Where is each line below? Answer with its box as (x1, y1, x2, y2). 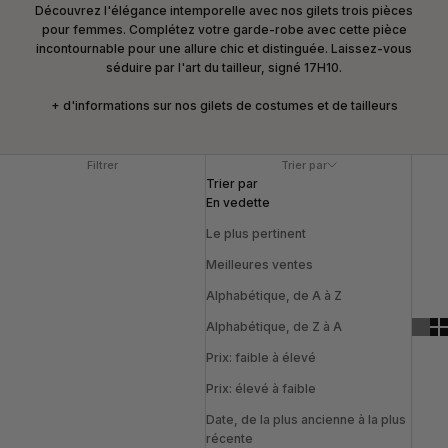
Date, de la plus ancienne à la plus (206, 412, 407, 427)
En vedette (206, 195, 271, 210)
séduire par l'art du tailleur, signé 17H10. (106, 60, 342, 75)
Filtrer (87, 158, 119, 172)
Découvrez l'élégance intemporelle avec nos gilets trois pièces (35, 3, 413, 18)
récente (206, 431, 254, 446)
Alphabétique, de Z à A (206, 319, 343, 334)
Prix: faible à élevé (206, 350, 317, 365)
